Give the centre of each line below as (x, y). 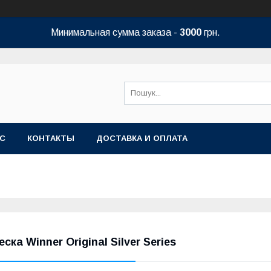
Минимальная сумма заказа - (115, 32)
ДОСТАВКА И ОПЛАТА (142, 138)
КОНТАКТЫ (51, 138)
